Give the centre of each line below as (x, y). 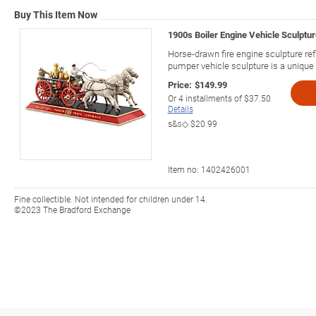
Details (180, 108)
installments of (213, 98)
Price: (180, 84)
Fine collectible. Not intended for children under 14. (111, 199)
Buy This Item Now (56, 14)
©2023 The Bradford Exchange (72, 209)
